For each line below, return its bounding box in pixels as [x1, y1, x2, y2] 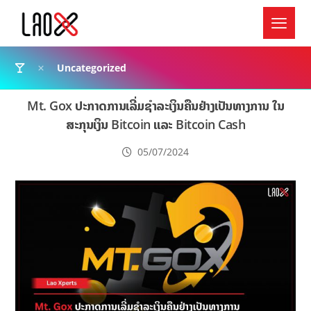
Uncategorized [57, 61, 127, 74]
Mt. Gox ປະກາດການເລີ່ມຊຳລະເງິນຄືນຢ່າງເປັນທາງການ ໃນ [27, 97, 284, 114]
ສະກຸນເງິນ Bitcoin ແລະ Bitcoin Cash [66, 116, 245, 133]
